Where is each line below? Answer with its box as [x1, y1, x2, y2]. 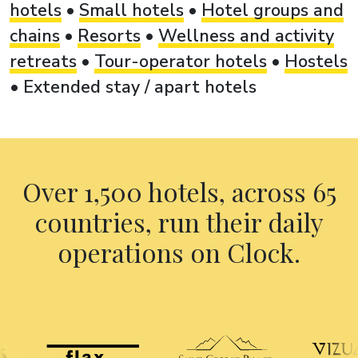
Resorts [78, 23, 141, 48]
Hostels [284, 49, 348, 74]
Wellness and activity [158, 23, 334, 48]
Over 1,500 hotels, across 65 [22, 173, 336, 209]
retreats [10, 49, 77, 74]
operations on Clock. [58, 234, 300, 269]
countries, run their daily [34, 204, 324, 239]
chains [10, 23, 60, 48]
